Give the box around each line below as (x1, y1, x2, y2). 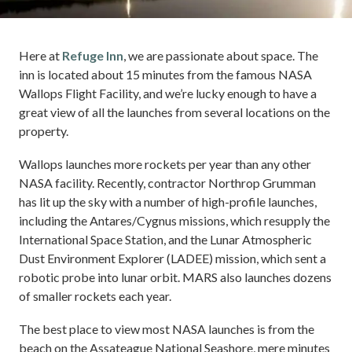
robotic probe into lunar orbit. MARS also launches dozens (19, 269, 332, 285)
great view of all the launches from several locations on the (19, 104, 330, 120)
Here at (19, 48, 62, 64)
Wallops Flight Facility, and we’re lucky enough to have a (19, 86, 317, 101)
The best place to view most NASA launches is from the (19, 321, 314, 337)
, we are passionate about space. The (123, 48, 318, 64)
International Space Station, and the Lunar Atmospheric (19, 232, 312, 247)
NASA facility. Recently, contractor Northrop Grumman (19, 175, 316, 191)
